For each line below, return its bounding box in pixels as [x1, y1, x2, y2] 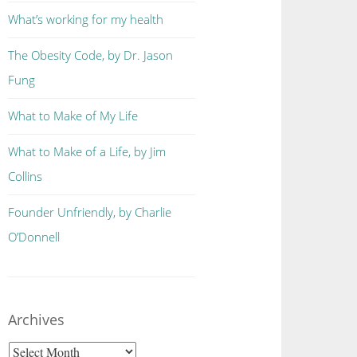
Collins [8, 168, 43, 185]
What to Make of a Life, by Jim [8, 143, 167, 160]
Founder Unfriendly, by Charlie [8, 204, 172, 221]
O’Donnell [8, 229, 61, 245]
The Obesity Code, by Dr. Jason [8, 47, 174, 64]
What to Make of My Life [8, 108, 139, 124]
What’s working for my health [8, 11, 164, 28]
